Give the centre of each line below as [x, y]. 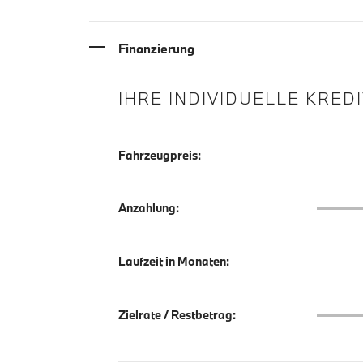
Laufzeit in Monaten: [174, 262]
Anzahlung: [149, 208]
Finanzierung [156, 48]
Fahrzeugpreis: [160, 155]
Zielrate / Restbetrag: [177, 315]
